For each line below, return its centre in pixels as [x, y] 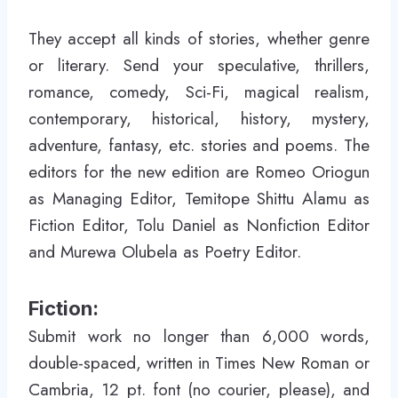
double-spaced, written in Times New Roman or [199, 363]
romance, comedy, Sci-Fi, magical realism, [199, 92]
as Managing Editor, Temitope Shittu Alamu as [199, 199]
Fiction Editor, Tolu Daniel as [137, 225]
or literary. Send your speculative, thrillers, [199, 65]
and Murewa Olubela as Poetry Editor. [165, 252]
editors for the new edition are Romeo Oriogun [199, 172]
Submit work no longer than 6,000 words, [199, 336]
